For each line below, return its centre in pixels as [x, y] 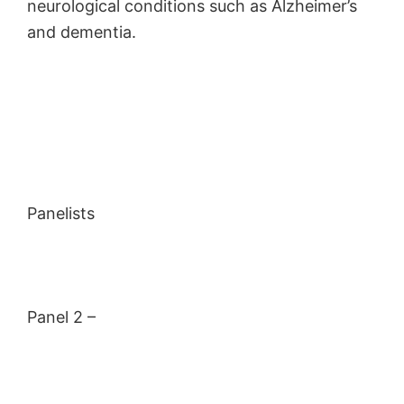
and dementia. [82, 32]
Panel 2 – [61, 317]
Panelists [61, 213]
